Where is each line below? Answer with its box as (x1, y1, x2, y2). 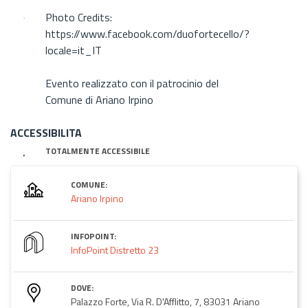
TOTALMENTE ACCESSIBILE (45, 144, 151, 157)
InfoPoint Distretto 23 (71, 242, 159, 257)
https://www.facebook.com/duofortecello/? (45, 25, 250, 42)
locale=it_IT (45, 41, 102, 58)
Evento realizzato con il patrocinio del (45, 74, 219, 91)
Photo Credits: (45, 8, 113, 25)
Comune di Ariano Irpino (45, 91, 154, 108)
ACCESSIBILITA (10, 124, 82, 141)
